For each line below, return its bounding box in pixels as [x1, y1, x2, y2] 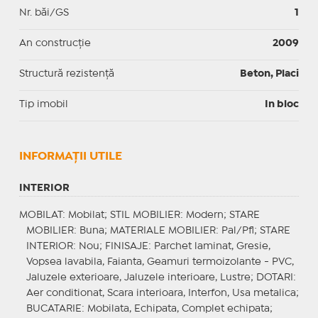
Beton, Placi [240, 69, 300, 78]
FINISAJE [104, 241, 148, 251]
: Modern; [180, 210, 229, 219]
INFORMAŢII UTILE [18, 150, 122, 162]
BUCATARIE [26, 304, 82, 313]
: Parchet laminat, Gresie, [148, 241, 270, 251]
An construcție [18, 38, 91, 48]
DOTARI [256, 273, 293, 282]
